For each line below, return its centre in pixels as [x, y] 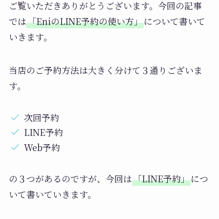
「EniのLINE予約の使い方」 [85, 21]
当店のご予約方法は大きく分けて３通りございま [105, 70]
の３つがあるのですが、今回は [70, 179]
